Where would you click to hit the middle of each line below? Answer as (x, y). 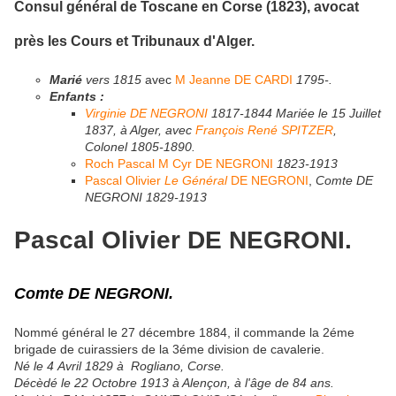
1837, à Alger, (123, 129)
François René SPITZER (264, 129)
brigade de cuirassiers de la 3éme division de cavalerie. (169, 350)
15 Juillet (356, 113)
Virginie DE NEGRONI (146, 113)
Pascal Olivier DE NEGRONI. (183, 240)
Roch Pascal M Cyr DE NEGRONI (179, 163)
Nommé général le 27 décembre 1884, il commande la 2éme (184, 333)
